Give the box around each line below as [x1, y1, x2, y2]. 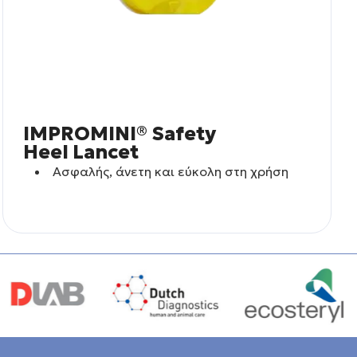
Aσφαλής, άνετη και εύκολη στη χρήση [52, 163, 288, 179]
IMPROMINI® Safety [23, 121, 217, 146]
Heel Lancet [23, 139, 139, 164]
